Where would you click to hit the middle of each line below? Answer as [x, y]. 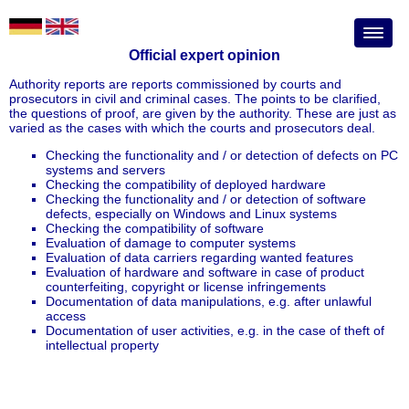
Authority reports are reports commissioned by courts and [175, 84]
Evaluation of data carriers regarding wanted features [199, 257]
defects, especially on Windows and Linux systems [191, 213]
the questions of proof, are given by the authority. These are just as [203, 113]
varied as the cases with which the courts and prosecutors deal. [192, 127]
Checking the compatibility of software [155, 228]
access [66, 315]
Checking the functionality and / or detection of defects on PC [222, 155]
